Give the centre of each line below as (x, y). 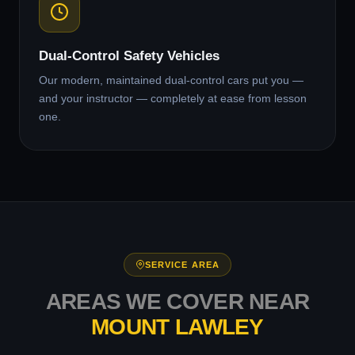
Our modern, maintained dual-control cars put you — (171, 80)
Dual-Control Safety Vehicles (129, 56)
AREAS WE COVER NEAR (177, 302)
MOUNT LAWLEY (177, 327)
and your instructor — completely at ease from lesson (173, 98)
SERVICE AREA (182, 265)
